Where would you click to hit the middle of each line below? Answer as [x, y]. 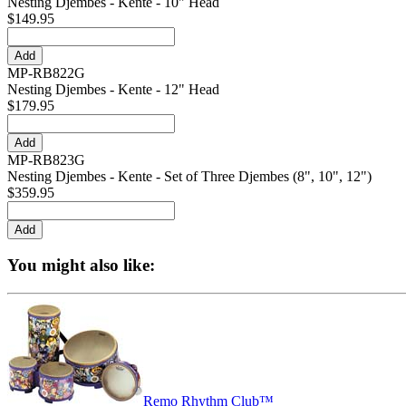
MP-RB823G [46, 159]
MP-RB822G [46, 72]
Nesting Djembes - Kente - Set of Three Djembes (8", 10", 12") [189, 176]
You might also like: [81, 266]
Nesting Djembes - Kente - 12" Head [113, 89]
